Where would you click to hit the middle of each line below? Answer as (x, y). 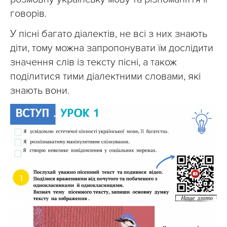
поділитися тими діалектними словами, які (105, 76)
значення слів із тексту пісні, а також (93, 62)
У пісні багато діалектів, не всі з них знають (109, 34)
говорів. (28, 13)
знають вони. (40, 90)
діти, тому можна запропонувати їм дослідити (112, 48)
